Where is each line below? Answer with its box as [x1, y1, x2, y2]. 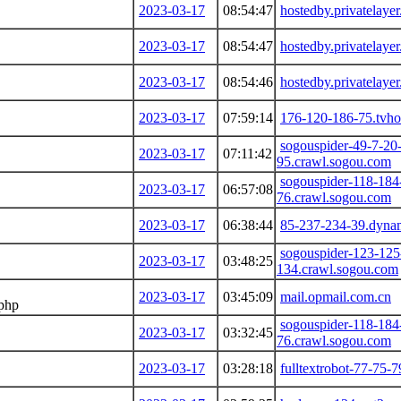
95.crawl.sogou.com [277, 153, 391, 169]
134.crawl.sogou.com [277, 260, 398, 277]
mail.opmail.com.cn [280, 288, 391, 304]
